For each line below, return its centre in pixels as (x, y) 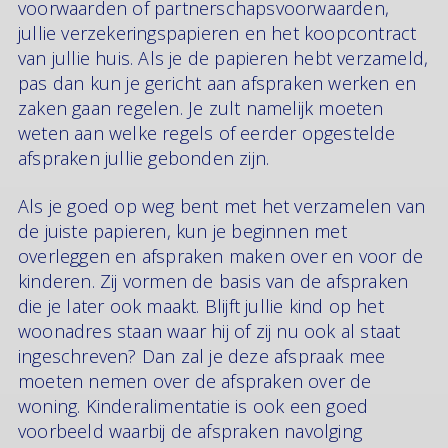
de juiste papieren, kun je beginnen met (182, 230)
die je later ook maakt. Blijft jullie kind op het (201, 305)
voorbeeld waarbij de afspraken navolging (190, 430)
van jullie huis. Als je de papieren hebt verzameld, (223, 58)
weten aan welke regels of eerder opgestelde (207, 133)
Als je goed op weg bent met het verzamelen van (222, 205)
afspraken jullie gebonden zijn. (146, 158)
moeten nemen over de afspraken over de (195, 380)
